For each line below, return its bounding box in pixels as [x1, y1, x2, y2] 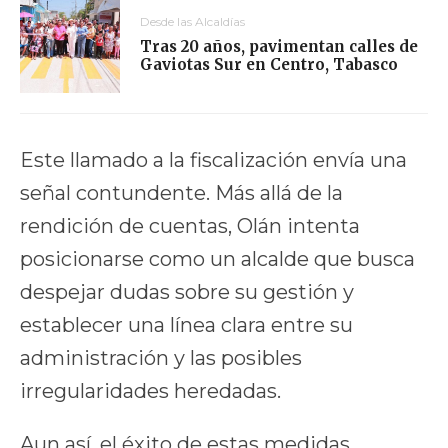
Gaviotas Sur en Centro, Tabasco [140, 55, 398, 75]
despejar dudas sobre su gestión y [20, 280, 354, 305]
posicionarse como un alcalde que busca [20, 247, 415, 272]
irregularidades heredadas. [20, 379, 281, 404]
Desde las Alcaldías [140, 14, 245, 30]
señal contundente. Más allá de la [20, 181, 343, 206]
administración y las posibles [20, 346, 302, 371]
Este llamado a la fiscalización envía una [20, 148, 407, 173]
